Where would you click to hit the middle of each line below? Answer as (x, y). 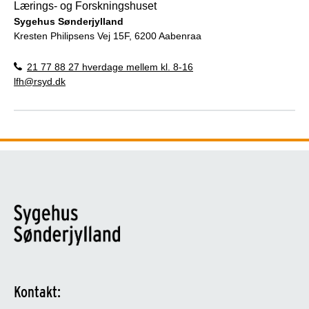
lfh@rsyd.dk (40, 81)
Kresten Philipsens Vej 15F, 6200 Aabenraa (108, 36)
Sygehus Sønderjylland (69, 21)
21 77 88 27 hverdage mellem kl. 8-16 (110, 67)
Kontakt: (37, 291)
